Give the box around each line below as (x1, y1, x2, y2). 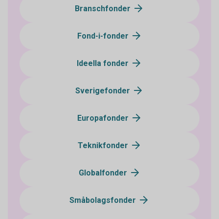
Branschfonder (75, 4, 132, 14)
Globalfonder (78, 168, 129, 178)
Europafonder (77, 113, 131, 123)
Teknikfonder (77, 141, 130, 151)
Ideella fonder (77, 59, 131, 68)
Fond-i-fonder (77, 31, 131, 41)
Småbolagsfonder (69, 196, 138, 205)
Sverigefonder (75, 86, 132, 96)
